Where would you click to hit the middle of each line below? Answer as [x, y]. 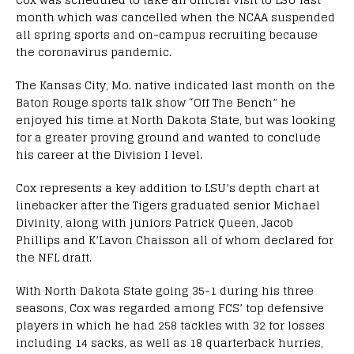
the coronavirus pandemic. [94, 51]
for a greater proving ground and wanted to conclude [168, 137]
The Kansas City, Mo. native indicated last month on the [175, 85]
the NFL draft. [54, 257]
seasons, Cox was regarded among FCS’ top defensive [170, 307]
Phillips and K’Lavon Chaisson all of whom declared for [175, 239]
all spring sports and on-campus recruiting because [167, 34]
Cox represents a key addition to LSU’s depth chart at [168, 187]
